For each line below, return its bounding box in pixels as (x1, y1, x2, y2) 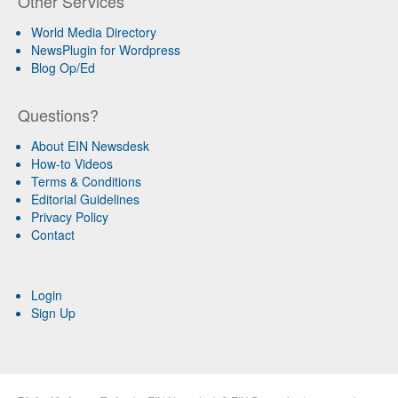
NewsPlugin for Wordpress (31, 40, 180, 59)
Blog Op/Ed (31, 58, 95, 76)
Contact (31, 225, 75, 243)
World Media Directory (31, 22, 156, 41)
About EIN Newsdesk (31, 136, 149, 155)
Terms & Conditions (31, 171, 141, 190)
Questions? (18, 102, 99, 126)
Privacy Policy (31, 207, 108, 226)
